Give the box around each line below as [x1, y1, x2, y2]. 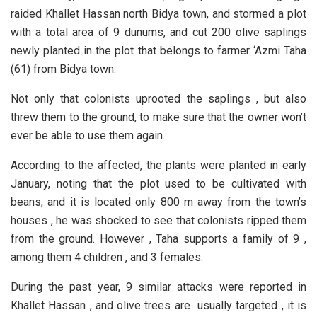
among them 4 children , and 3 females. [11, 250, 203, 265]
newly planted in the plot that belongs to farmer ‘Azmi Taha [11, 44, 306, 58]
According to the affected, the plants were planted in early [11, 158, 306, 173]
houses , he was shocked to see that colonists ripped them [11, 214, 306, 228]
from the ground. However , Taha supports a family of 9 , [11, 232, 306, 246]
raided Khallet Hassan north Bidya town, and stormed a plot [11, 7, 306, 21]
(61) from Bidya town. [11, 62, 116, 76]
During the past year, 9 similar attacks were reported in [11, 280, 306, 294]
